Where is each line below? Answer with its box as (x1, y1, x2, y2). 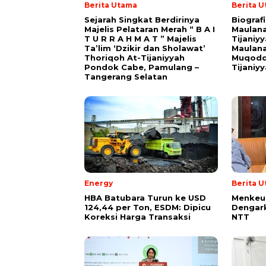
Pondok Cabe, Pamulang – (84, 62, 199, 72)
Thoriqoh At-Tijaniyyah (84, 53, 185, 63)
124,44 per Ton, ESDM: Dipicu (84, 202, 211, 213)
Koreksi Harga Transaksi (84, 212, 191, 222)
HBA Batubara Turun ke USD (84, 193, 206, 203)
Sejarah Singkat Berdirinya (84, 15, 199, 25)
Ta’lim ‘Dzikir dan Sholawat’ (84, 43, 205, 53)
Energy (84, 179, 113, 188)
